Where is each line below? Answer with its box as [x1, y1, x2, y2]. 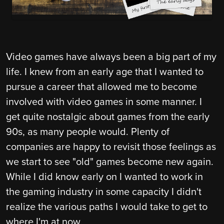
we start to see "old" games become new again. [6, 156, 213, 168]
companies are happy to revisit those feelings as [6, 141, 216, 153]
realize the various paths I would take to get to [6, 201, 207, 213]
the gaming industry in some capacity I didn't [6, 186, 201, 198]
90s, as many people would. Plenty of [6, 126, 169, 138]
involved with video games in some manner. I [6, 96, 202, 108]
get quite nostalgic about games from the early [6, 111, 209, 123]
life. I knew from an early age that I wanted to [6, 66, 203, 78]
